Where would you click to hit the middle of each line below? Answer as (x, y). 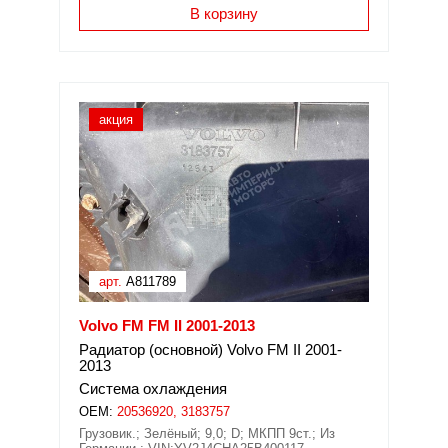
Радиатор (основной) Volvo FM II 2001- (210, 349)
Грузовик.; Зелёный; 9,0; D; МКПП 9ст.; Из (207, 433)
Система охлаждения (153, 388)
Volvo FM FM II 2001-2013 (167, 325)
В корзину (224, 13)
